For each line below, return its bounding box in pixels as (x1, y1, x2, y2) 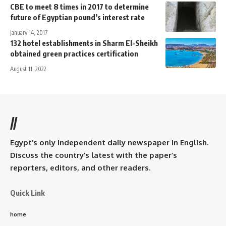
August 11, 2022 (10, 65, 46, 73)
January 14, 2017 (10, 29, 47, 37)
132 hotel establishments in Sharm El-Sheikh (10, 38, 158, 48)
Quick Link (10, 188, 45, 198)
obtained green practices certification (10, 49, 138, 59)
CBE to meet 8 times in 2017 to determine (10, 2, 149, 12)
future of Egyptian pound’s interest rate (10, 13, 145, 22)
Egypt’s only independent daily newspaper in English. (10, 138, 208, 148)
